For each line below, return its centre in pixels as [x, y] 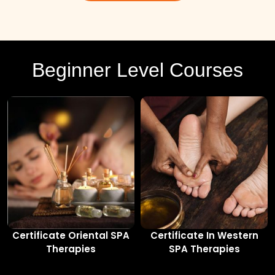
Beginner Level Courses [137, 70]
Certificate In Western [204, 236]
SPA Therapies [204, 249]
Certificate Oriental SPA [71, 236]
